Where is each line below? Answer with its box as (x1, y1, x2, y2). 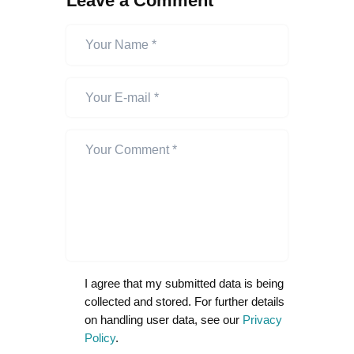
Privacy (242, 313, 282, 327)
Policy (84, 331, 115, 345)
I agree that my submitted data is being (84, 277, 284, 291)
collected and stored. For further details (84, 295, 284, 309)
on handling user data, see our (84, 313, 243, 327)
